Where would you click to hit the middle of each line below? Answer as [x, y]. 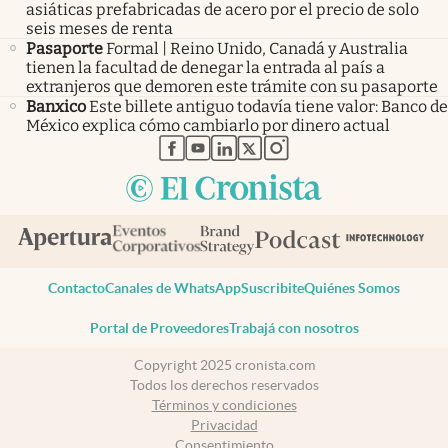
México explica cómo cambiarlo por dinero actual [208, 126]
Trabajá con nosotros [293, 327]
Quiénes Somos [352, 287]
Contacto [76, 287]
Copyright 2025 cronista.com [224, 365]
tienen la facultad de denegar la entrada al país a [205, 68]
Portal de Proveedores [159, 327]
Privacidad [224, 425]
